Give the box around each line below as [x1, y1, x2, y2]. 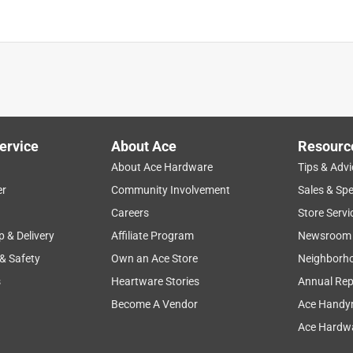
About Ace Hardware [111, 160, 214, 173]
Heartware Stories [111, 274, 200, 288]
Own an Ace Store [111, 251, 199, 265]
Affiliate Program [111, 229, 195, 242]
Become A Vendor [111, 297, 199, 310]
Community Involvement [111, 183, 231, 196]
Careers [111, 206, 150, 219]
